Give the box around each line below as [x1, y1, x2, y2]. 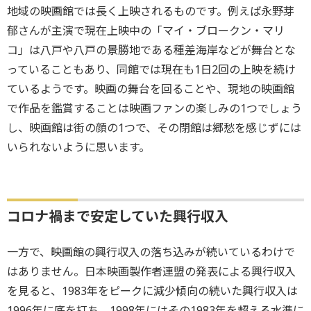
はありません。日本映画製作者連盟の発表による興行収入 [7, 264, 296, 280]
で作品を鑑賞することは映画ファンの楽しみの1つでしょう [7, 101, 302, 117]
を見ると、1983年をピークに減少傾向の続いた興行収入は [7, 283, 298, 299]
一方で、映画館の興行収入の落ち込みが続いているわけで [7, 244, 295, 260]
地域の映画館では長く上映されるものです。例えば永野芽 [7, 3, 294, 19]
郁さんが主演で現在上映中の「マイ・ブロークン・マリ [7, 23, 285, 39]
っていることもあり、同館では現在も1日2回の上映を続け [7, 62, 296, 78]
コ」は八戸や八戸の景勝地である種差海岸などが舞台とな [7, 42, 296, 58]
